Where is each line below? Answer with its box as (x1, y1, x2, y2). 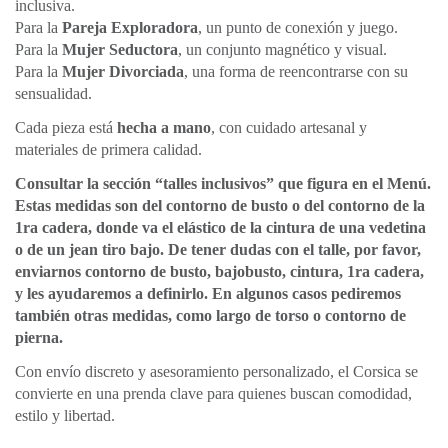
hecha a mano (117, 119, 211, 137)
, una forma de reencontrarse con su (184, 63, 408, 81)
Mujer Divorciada (62, 63, 184, 81)
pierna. (15, 329, 63, 347)
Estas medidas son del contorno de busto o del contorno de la (15, 197, 425, 215)
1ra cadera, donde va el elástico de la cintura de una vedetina (15, 219, 426, 237)
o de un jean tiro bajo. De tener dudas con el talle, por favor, (15, 241, 421, 259)
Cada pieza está (15, 119, 117, 137)
